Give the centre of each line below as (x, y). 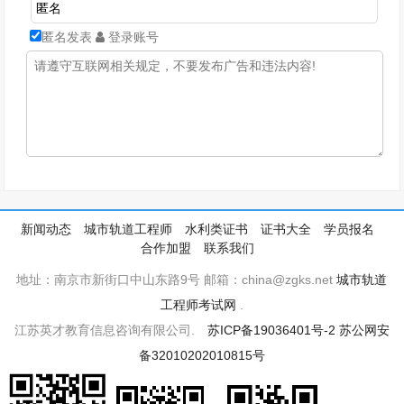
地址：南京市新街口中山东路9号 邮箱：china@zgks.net (177, 280)
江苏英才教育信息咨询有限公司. (110, 330)
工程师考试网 (198, 305)
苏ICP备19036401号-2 (271, 330)
